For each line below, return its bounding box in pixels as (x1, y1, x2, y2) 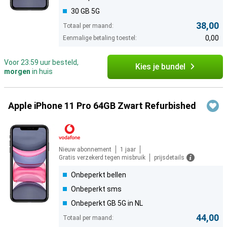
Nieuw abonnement (59, 146, 111, 154)
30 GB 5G (71, 7, 100, 16)
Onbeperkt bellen (71, 171, 126, 179)
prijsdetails (154, 154, 184, 162)
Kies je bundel (135, 62, 185, 72)
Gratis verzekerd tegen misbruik (59, 154, 145, 162)
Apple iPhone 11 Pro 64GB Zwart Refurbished (8, 100, 196, 111)
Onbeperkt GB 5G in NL (71, 199, 143, 208)
